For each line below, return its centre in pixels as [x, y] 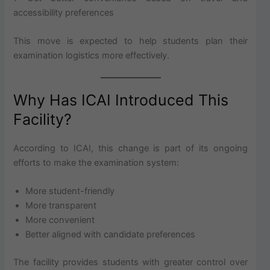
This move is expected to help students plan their [130, 41]
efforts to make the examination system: [96, 162]
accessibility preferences [64, 13]
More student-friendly [70, 191]
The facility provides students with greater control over [130, 262]
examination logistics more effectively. [92, 56]
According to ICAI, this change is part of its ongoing [130, 148]
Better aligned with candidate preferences [111, 235]
